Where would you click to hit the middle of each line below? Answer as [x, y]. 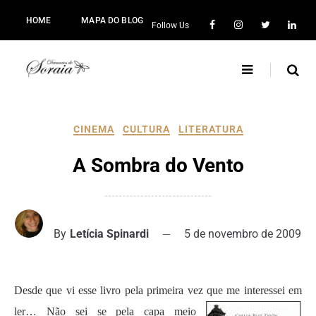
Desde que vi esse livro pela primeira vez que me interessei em [158, 290]
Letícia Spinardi [109, 234]
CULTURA [146, 129]
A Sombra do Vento [158, 165]
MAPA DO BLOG [113, 20]
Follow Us [171, 25]
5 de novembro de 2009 [243, 234]
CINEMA [93, 129]
